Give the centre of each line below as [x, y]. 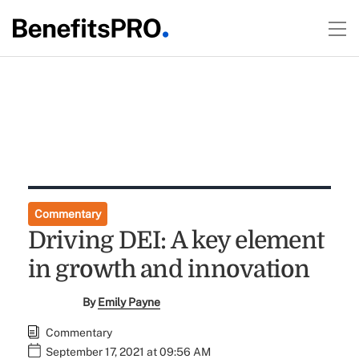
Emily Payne [129, 302]
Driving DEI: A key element [176, 240]
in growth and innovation [169, 269]
